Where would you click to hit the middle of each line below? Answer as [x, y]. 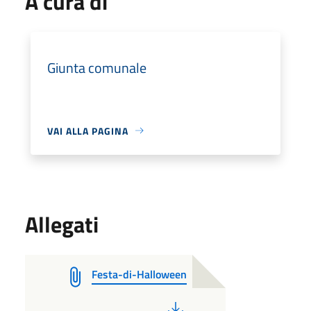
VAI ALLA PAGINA [88, 131]
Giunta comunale [97, 67]
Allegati [62, 224]
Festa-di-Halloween [139, 274]
